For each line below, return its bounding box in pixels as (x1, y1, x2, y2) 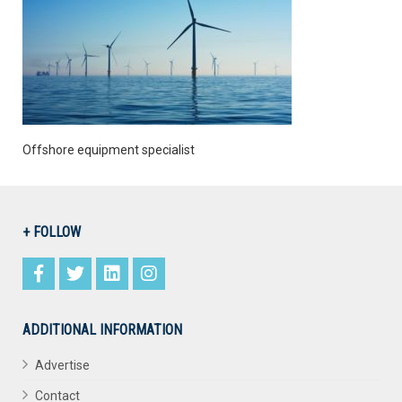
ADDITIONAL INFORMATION (22, 321, 182, 338)
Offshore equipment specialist (22, 143, 195, 157)
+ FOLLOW (22, 223, 81, 240)
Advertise (35, 358, 90, 372)
